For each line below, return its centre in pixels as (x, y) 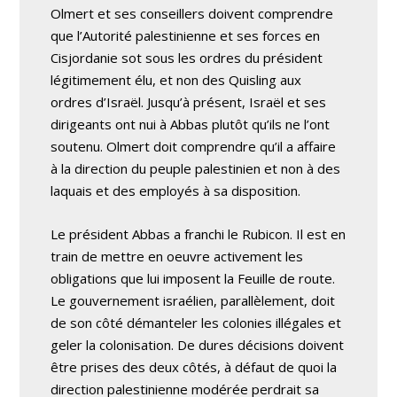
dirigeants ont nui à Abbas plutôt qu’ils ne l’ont (191, 124)
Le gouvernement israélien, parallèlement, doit (193, 300)
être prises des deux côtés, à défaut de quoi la (194, 367)
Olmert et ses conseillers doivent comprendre (192, 13)
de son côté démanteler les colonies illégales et (196, 323)
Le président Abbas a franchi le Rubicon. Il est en (198, 234)
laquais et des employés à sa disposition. (176, 191)
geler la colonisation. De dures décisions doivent (198, 345)
